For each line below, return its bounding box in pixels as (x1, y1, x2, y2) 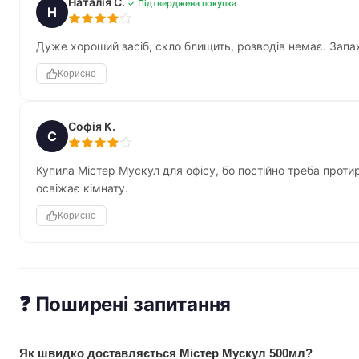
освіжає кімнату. (36, 181, 128, 195)
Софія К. (68, 119, 115, 133)
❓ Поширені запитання (19, 292, 232, 316)
